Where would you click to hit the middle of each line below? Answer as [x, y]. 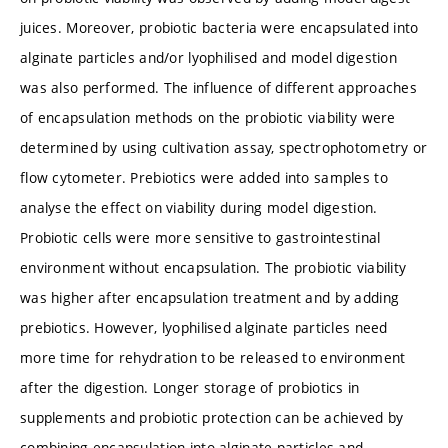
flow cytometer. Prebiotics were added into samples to [204, 177]
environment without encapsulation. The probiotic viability [213, 267]
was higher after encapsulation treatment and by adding [210, 297]
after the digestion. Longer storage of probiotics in [190, 387]
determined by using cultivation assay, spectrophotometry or [224, 147]
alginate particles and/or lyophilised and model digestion [208, 57]
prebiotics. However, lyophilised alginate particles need [204, 327]
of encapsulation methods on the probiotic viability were [208, 117]
